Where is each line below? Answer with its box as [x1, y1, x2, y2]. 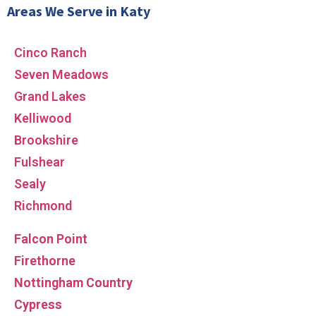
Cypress [14, 296, 62, 312]
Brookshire [14, 132, 78, 147]
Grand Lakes [14, 88, 86, 104]
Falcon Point [14, 231, 87, 246]
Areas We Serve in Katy [7, 1, 150, 20]
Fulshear [14, 154, 65, 169]
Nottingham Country [14, 274, 133, 290]
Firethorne [14, 253, 75, 268]
